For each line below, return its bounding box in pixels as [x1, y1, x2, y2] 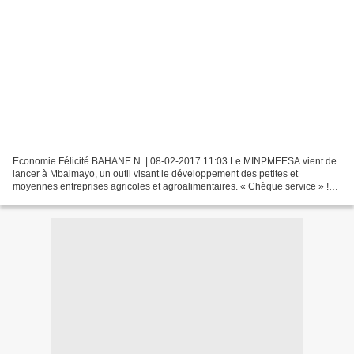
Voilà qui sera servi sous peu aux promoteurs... [13, 193, 213, 205]
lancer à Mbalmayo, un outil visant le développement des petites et [13, 168, 298, 179]
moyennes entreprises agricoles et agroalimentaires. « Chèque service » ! [13, 180, 329, 192]
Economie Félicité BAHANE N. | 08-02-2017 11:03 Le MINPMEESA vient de [13, 155, 337, 167]
